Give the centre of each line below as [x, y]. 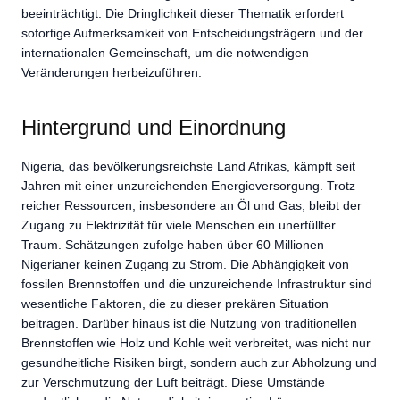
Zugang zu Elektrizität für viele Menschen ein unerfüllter [179, 225]
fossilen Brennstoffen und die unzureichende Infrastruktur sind [197, 283]
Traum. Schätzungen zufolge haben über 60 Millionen [173, 244]
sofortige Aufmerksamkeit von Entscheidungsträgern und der [192, 33]
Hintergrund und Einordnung [154, 127]
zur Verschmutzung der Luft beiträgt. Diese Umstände [173, 382]
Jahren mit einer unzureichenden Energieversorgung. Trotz [188, 185]
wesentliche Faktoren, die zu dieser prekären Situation [175, 303]
